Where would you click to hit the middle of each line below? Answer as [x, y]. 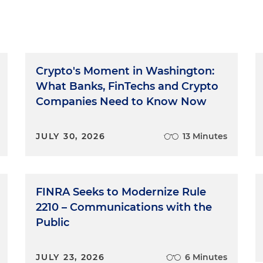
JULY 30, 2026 [71, 136]
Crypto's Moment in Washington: [125, 71]
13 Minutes [205, 136]
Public [53, 222]
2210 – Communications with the [124, 207]
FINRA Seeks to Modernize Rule [121, 192]
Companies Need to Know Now [122, 102]
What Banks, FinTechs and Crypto [127, 86]
